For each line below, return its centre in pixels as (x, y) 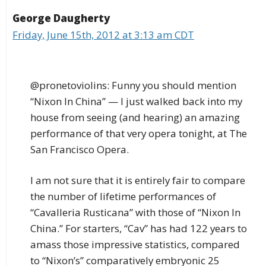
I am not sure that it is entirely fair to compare (138, 180)
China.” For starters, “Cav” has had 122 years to (139, 229)
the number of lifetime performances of (123, 197)
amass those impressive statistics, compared (135, 245)
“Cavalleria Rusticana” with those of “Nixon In (135, 213)
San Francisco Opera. (80, 149)
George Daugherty (61, 18)
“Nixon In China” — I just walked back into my (136, 101)
